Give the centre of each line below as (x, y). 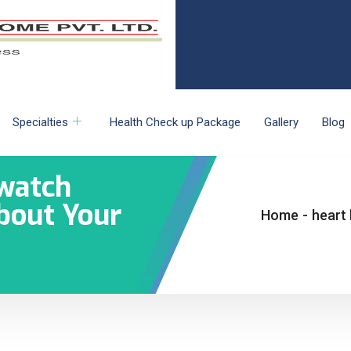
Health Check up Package (175, 123)
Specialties (40, 123)
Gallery (281, 123)
